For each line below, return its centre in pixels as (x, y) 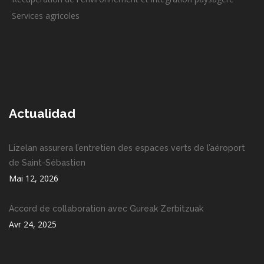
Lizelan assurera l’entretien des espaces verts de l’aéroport (127, 148)
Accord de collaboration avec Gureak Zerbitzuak (106, 209)
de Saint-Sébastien (47, 163)
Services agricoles (46, 16)
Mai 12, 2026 (34, 179)
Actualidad (42, 114)
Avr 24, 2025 (33, 225)
